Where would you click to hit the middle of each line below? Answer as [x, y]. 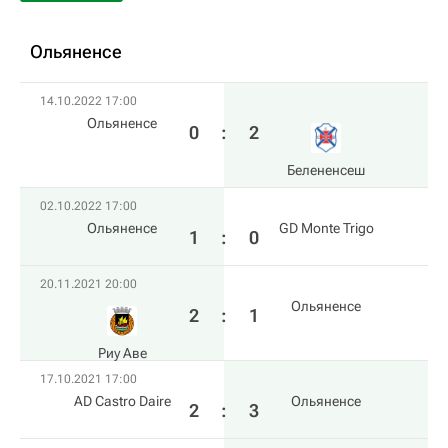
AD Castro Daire [122, 401]
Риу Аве [122, 353]
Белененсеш [326, 170]
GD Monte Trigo [326, 228]
